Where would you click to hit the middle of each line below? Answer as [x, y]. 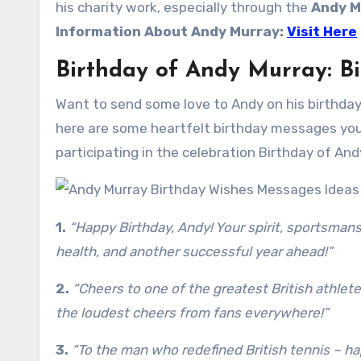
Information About [123, 31]
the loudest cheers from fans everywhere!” [192, 313]
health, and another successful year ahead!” [194, 251]
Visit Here [322, 31]
